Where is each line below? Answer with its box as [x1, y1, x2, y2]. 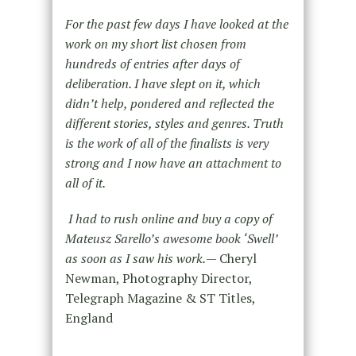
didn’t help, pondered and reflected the [64, 94, 274, 112]
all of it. [64, 173, 106, 192]
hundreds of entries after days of [64, 54, 240, 72]
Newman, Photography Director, [64, 269, 252, 287]
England [64, 308, 113, 327]
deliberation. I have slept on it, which [64, 74, 261, 92]
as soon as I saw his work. [64, 249, 206, 267]
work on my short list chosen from [64, 34, 246, 52]
